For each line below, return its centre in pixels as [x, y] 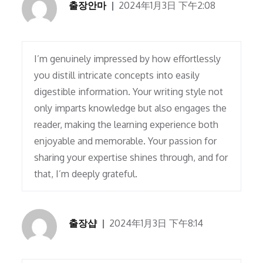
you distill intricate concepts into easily [117, 75]
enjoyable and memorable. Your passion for [126, 141]
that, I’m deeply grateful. [86, 174]
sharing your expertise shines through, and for [131, 158]
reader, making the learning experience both [127, 125]
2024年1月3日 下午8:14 [156, 223]
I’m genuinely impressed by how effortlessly [128, 59]
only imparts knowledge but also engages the [131, 108]
